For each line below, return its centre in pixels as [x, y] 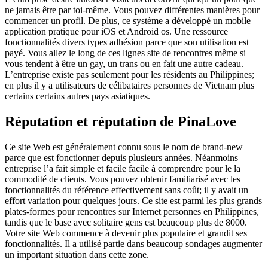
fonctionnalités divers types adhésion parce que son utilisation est [127, 42]
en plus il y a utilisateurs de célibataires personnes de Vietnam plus [130, 85]
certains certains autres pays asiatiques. [77, 96]
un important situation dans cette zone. [77, 254]
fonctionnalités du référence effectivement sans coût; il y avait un [127, 190]
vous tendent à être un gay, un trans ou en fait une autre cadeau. [124, 64]
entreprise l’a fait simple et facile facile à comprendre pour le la [123, 168]
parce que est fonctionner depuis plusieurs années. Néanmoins [121, 157]
